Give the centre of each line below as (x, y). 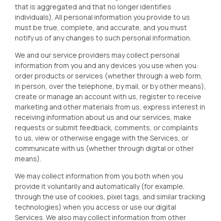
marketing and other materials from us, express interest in (110, 107)
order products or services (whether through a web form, (109, 76)
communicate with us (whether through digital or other (104, 148)
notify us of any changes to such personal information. (103, 38)
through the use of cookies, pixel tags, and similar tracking (110, 197)
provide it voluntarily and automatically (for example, (100, 186)
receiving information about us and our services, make (103, 117)
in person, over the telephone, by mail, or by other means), (110, 86)
